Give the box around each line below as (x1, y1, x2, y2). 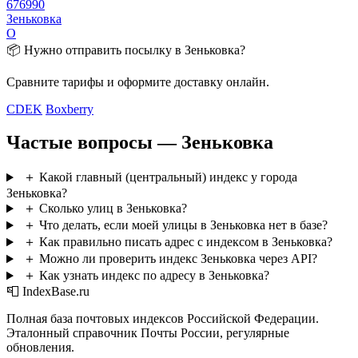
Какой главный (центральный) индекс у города (38, 170, 297, 185)
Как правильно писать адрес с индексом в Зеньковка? (38, 235, 332, 249)
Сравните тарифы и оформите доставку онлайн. (6, 74, 269, 89)
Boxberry (46, 101, 93, 116)
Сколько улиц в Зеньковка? (38, 201, 187, 216)
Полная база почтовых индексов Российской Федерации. (6, 312, 319, 326)
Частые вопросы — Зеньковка (6, 132, 273, 153)
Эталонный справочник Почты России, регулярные (6, 326, 289, 340)
